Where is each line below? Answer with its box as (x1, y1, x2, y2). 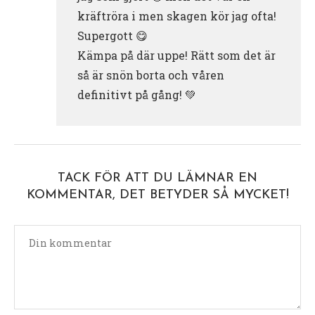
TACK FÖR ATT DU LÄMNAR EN (58, 172, 257, 186)
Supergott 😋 (77, 28, 148, 44)
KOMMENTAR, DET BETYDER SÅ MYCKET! (26, 188, 289, 202)
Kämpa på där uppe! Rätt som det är (77, 48, 276, 63)
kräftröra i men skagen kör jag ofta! (77, 8, 276, 24)
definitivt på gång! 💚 (77, 87, 196, 103)
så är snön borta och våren (77, 67, 224, 83)
